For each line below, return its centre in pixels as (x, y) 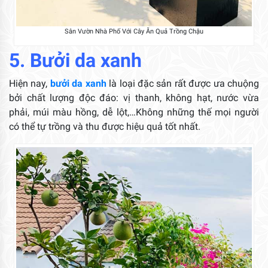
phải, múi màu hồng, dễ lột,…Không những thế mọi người (134, 112)
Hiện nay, (30, 84)
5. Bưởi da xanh (75, 61)
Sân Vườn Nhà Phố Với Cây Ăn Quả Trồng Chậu (134, 32)
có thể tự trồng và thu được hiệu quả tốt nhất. (105, 127)
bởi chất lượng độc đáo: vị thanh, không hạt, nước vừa (134, 98)
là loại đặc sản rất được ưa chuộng (183, 84)
